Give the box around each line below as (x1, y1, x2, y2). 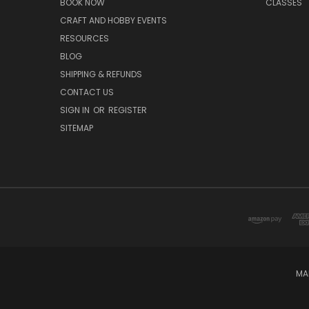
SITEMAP (60, 122, 93, 134)
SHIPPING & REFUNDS (60, 68, 142, 81)
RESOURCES (60, 32, 109, 45)
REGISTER (108, 104, 147, 117)
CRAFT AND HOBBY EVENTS (60, 14, 167, 27)
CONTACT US (60, 86, 114, 99)
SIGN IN (60, 104, 92, 117)
